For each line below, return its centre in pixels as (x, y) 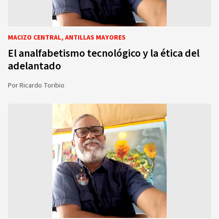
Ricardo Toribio (42, 86)
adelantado (34, 66)
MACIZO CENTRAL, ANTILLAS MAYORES (67, 38)
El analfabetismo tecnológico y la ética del (104, 53)
